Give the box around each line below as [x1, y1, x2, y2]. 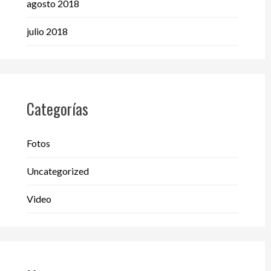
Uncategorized [26, 165, 89, 177]
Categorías [26, 97, 88, 120]
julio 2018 [26, 25, 68, 38]
